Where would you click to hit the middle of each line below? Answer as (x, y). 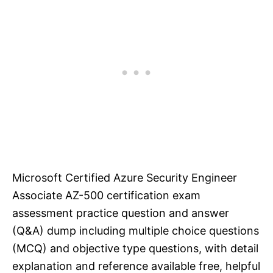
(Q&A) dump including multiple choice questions (136, 231)
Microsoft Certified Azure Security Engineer (125, 178)
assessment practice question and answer (121, 213)
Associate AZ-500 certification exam (106, 196)
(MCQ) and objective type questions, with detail (135, 249)
